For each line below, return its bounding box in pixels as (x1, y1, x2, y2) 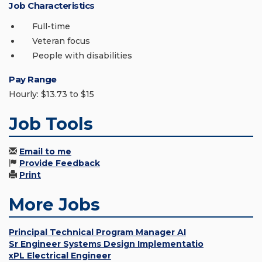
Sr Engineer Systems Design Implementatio (9, 239, 204, 250)
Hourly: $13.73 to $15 (9, 89, 94, 100)
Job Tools (9, 113, 93, 135)
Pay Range (9, 74, 57, 85)
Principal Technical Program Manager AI (9, 227, 186, 238)
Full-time (32, 21, 70, 32)
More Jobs (9, 194, 100, 215)
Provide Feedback (19, 158, 100, 169)
